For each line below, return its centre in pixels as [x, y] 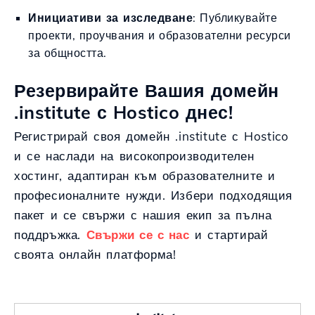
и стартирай [229, 234]
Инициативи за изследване [110, 18]
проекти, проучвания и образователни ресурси [160, 35]
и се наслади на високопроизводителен [134, 156]
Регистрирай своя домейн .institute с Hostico [152, 136]
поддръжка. [50, 234]
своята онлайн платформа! [95, 254]
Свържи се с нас [138, 234]
